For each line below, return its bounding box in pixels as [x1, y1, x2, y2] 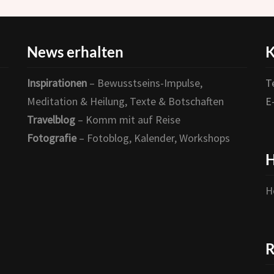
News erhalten [27, 43, 124, 61]
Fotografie [27, 131, 76, 146]
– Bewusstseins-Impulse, [87, 76, 202, 91]
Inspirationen [27, 76, 87, 91]
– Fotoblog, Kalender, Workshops [76, 131, 230, 146]
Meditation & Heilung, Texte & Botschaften [27, 94, 224, 109]
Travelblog [27, 113, 75, 127]
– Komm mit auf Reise [75, 113, 180, 127]
